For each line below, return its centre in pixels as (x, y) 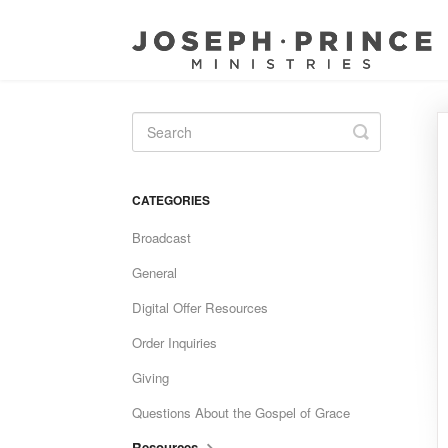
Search (389, 147)
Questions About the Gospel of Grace (241, 412)
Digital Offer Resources (200, 307)
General (154, 272)
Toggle (387, 131)
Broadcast (161, 237)
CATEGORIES (171, 200)
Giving (150, 377)
